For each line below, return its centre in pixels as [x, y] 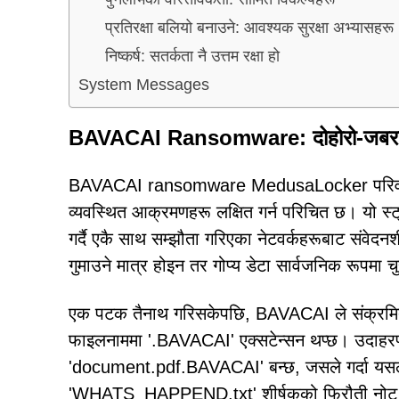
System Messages [144, 84]
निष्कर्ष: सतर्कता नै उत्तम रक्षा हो [192, 56]
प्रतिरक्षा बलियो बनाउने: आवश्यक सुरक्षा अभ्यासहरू [249, 27]
